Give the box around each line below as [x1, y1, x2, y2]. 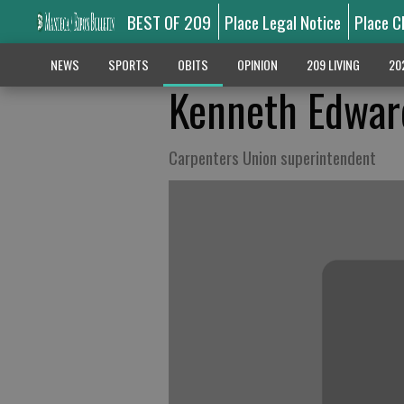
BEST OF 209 [126, 9, 211, 34]
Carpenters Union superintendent [169, 144, 376, 170]
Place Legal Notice [225, 9, 342, 34]
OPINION [236, 55, 278, 74]
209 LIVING [306, 55, 360, 74]
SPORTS [107, 55, 149, 74]
